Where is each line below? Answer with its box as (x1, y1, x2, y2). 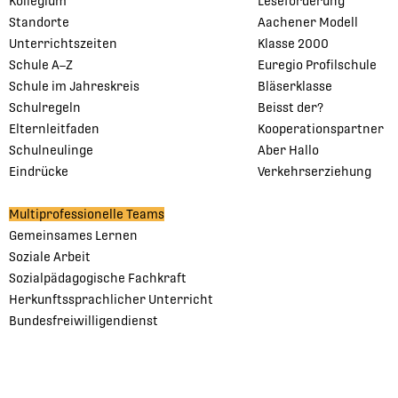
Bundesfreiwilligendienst (9, 314, 158, 329)
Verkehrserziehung (258, 163, 371, 179)
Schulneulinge (9, 142, 93, 157)
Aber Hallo (258, 142, 319, 157)
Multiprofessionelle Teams (9, 207, 164, 222)
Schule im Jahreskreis (9, 78, 139, 93)
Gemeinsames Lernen (9, 228, 138, 243)
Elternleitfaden (9, 121, 99, 136)
